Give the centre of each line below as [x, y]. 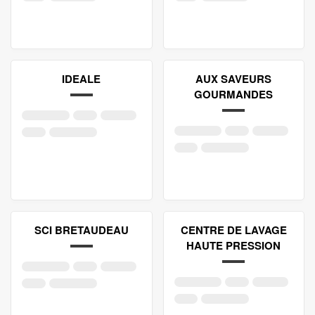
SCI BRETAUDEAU [81, 230]
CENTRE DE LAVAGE [233, 230]
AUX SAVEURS [234, 79]
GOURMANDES [234, 94]
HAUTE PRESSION [234, 245]
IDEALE [82, 79]
